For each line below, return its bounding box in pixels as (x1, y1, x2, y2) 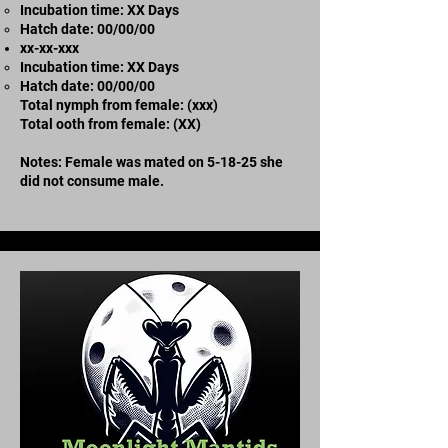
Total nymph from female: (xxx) (20, 96, 218, 113)
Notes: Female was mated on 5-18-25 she (20, 153, 283, 170)
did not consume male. (20, 172, 164, 189)
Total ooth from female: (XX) (20, 115, 201, 132)
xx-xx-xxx (20, 39, 79, 56)
